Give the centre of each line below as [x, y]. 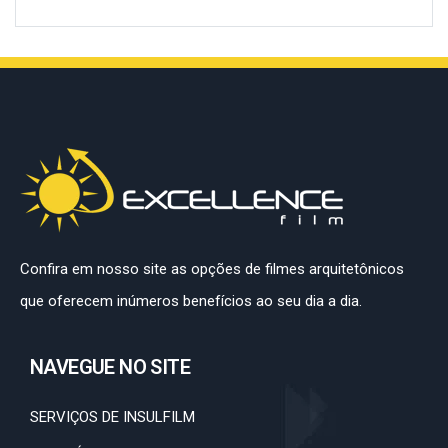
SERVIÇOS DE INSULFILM [112, 417]
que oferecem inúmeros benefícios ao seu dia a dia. [191, 301]
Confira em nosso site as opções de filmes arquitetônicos [212, 269]
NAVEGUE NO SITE [110, 367]
